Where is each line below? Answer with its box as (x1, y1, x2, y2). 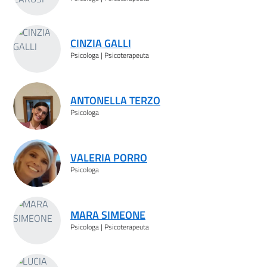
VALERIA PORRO (70, 149, 147, 166)
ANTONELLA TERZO (70, 92, 160, 108)
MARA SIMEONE (70, 206, 145, 223)
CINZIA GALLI (70, 35, 131, 51)
